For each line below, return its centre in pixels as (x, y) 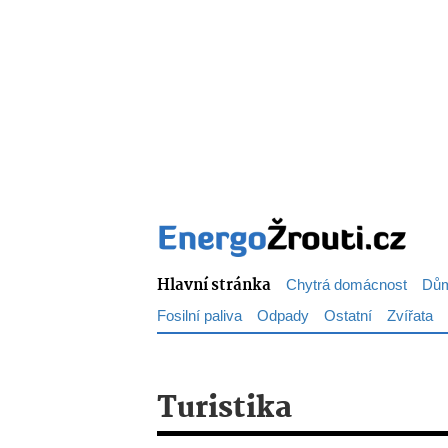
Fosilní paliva (199, 316)
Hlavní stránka (214, 285)
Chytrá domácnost (346, 285)
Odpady (283, 316)
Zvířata (410, 316)
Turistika (224, 409)
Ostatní (348, 316)
